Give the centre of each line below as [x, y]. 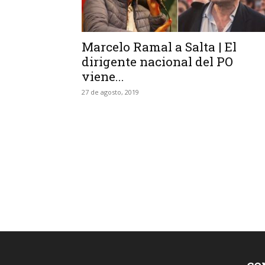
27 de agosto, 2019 [110, 92]
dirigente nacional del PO [157, 62]
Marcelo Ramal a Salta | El [159, 47]
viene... [103, 76]
